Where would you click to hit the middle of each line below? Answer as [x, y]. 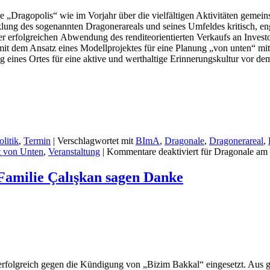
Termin [37, 141]
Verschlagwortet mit [95, 141]
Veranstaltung [74, 152]
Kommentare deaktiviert [152, 152]
